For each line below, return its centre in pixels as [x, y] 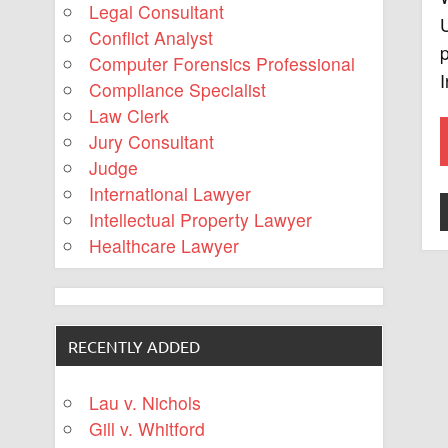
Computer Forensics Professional [222, 64]
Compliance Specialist [178, 90]
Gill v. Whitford [147, 428]
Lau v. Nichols [145, 402]
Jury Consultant [152, 142]
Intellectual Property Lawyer [201, 220]
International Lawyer [170, 194]
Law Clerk [129, 116]
